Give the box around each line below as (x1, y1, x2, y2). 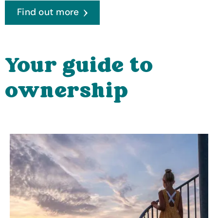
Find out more (17, 6, 79, 18)
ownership (5, 78, 128, 106)
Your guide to (5, 53, 153, 81)
